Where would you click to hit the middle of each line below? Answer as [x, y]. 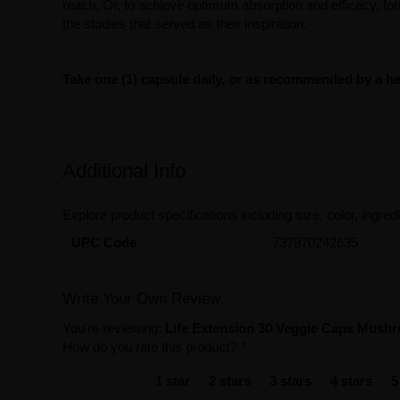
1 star [172, 381]
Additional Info [124, 171]
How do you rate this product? [151, 347]
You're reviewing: [112, 328]
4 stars [351, 381]
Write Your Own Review [141, 299]
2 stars [229, 381]
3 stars [290, 381]
